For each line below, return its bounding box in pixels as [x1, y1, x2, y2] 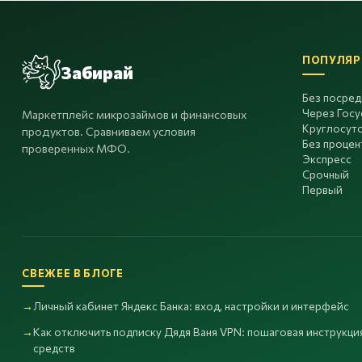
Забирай [61, 61, 133, 83]
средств [33, 341, 75, 355]
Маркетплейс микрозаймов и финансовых [22, 107, 246, 121]
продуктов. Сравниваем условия [22, 124, 196, 138]
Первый [302, 183, 343, 196]
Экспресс [302, 152, 352, 166]
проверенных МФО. [22, 141, 130, 155]
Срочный [302, 167, 350, 181]
